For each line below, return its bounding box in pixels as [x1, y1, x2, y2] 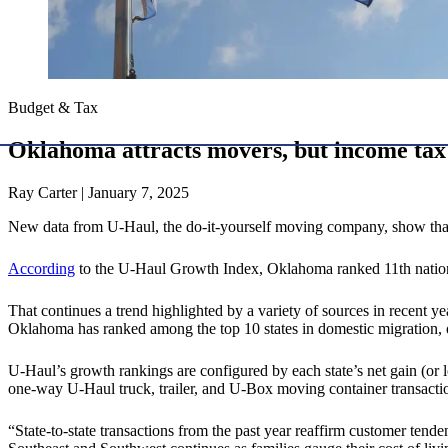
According [8, 260, 75, 278]
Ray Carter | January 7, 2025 [8, 184, 189, 202]
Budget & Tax [8, 99, 98, 117]
